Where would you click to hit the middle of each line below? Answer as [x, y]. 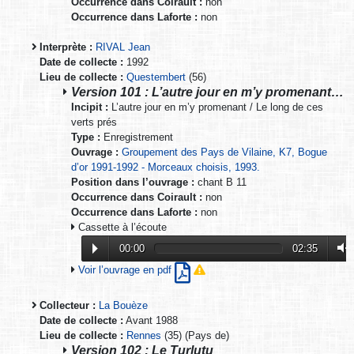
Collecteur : [68, 306]
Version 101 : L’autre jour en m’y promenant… [207, 91]
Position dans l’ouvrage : [133, 182]
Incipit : [90, 107]
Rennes [144, 336]
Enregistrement [137, 137]
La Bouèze [123, 306]
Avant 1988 [151, 321]
